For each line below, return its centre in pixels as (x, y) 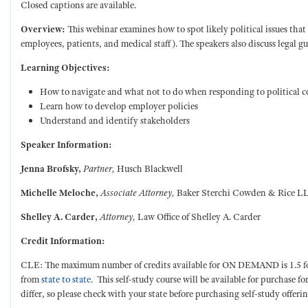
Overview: (43, 29)
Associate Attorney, (139, 192)
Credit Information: (63, 241)
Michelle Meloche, (60, 192)
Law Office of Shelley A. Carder (199, 217)
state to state (66, 279)
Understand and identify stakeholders (115, 120)
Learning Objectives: (66, 67)
